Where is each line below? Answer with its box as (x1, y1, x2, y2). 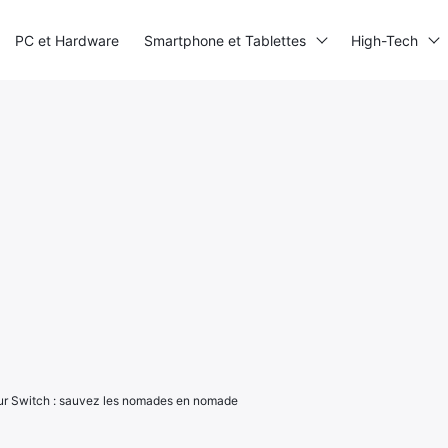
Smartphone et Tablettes (144, 31, 306, 49)
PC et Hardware (15, 31, 119, 49)
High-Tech (351, 31, 418, 49)
